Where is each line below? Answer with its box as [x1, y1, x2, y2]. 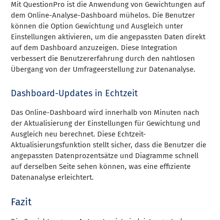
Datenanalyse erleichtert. [11, 172, 94, 182]
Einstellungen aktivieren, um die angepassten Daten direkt [11, 32, 206, 41]
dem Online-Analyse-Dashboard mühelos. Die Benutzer [11, 10, 195, 20]
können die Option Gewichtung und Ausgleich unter [11, 21, 184, 30]
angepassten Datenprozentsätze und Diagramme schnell [11, 151, 199, 160]
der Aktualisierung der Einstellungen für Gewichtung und [11, 118, 201, 128]
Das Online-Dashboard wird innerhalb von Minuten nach [11, 108, 200, 117]
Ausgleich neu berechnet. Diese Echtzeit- [11, 129, 146, 138]
